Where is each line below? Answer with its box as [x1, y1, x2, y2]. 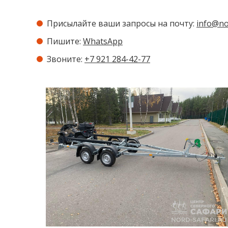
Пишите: [47, 36, 83, 47]
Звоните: [47, 53, 84, 65]
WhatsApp [83, 36, 123, 47]
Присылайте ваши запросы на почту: [47, 18, 196, 29]
